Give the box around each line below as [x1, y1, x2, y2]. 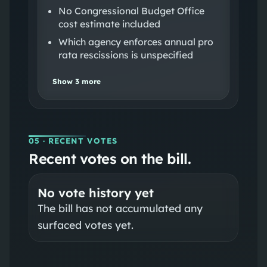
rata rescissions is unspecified [58, 48, 193, 61]
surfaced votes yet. [37, 218, 133, 231]
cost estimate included [58, 17, 160, 30]
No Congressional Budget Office [58, 4, 204, 17]
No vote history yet [37, 185, 154, 200]
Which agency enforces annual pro [58, 35, 213, 48]
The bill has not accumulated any [37, 201, 203, 215]
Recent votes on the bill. [28, 149, 191, 167]
